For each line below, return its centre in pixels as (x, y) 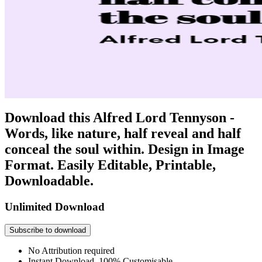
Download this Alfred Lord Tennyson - (120, 117)
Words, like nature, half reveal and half (123, 133)
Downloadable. (49, 180)
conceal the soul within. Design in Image (125, 149)
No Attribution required (71, 251)
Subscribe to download (48, 230)
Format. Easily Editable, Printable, (110, 165)
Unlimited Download (55, 206)
